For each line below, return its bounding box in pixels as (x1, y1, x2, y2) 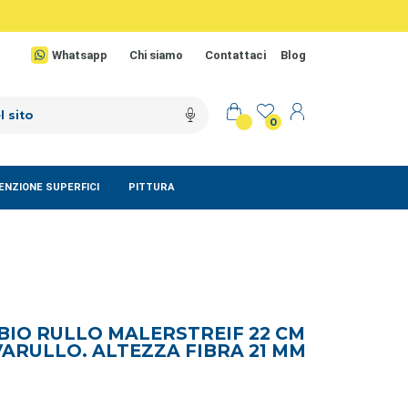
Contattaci (205, 48, 266, 63)
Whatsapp (52, 48, 107, 63)
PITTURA (127, 181, 175, 194)
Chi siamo (129, 48, 183, 63)
